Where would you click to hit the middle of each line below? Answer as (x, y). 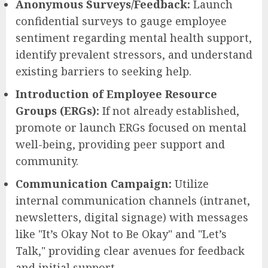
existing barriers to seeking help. (103, 71)
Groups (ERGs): (57, 110)
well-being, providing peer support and (120, 144)
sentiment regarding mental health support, (134, 37)
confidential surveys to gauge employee (121, 21)
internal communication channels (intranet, (133, 200)
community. (47, 161)
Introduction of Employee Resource (116, 94)
